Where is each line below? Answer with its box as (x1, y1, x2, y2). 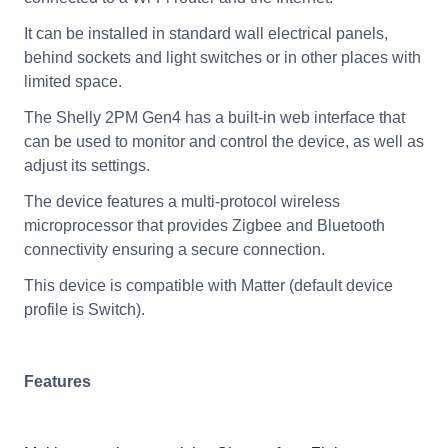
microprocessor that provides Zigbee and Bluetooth (23, 216, 385, 234)
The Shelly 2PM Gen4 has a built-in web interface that (23, 108, 405, 126)
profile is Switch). (23, 300, 145, 318)
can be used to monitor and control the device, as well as (23, 132, 424, 150)
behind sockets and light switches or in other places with (23, 48, 421, 66)
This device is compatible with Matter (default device (23, 276, 393, 294)
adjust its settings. (23, 156, 150, 174)
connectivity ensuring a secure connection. (23, 240, 325, 258)
